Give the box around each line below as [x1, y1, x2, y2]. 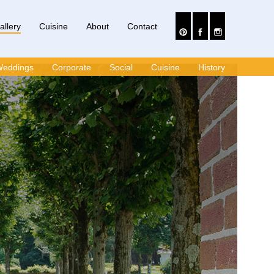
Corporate [52, 62, 91, 72]
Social [109, 62, 133, 72]
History [198, 62, 225, 72]
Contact [127, 21, 157, 31]
